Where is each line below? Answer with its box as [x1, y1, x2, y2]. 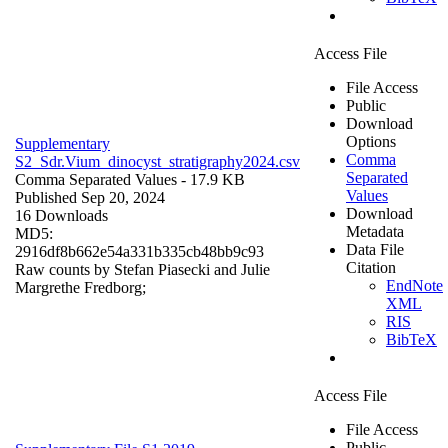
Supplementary [15, 134, 110, 152]
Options [346, 132, 396, 150]
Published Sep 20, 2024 [15, 188, 165, 206]
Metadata [346, 222, 404, 240]
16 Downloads [15, 206, 108, 224]
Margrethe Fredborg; [15, 278, 146, 296]
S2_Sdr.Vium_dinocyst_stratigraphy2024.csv [15, 152, 300, 170]
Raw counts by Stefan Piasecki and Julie [15, 260, 270, 278]
